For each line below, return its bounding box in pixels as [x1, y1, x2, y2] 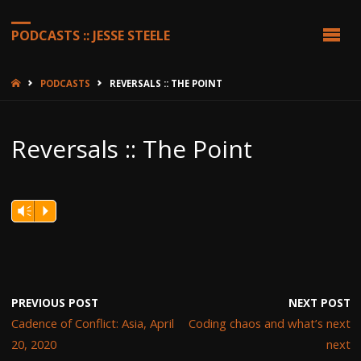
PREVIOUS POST [10, 295, 98, 310]
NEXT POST [288, 295, 351, 310]
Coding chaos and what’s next [188, 314, 351, 331]
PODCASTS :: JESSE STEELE [10, 26, 170, 44]
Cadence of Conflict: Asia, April [10, 314, 174, 331]
